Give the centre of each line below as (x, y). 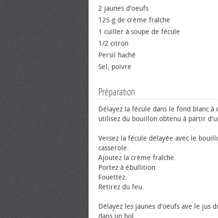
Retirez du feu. (121, 187)
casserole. (114, 148)
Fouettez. (113, 177)
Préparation (117, 92)
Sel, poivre (115, 67)
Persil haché (117, 55)
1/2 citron (113, 44)
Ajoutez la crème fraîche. (137, 158)
